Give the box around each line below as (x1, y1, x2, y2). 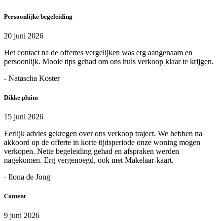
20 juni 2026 (4, 31, 43, 40)
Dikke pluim (4, 93, 38, 101)
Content (4, 192, 26, 200)
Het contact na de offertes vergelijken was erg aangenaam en (4, 48, 192, 57)
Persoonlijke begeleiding (4, 12, 73, 20)
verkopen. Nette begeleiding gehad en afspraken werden (4, 147, 179, 156)
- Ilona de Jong (4, 173, 50, 182)
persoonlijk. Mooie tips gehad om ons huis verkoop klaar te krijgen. (4, 57, 214, 66)
